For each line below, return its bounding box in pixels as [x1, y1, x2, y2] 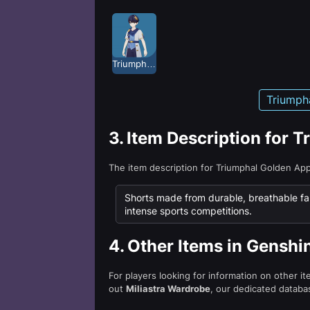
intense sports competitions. [125, 205, 252, 217]
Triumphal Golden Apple [147, 58, 156, 69]
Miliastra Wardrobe [126, 283, 210, 294]
